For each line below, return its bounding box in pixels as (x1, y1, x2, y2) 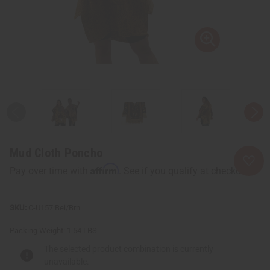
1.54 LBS (67, 225, 97, 235)
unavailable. (44, 256, 89, 266)
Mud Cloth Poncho (10, 145, 102, 160)
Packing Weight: (10, 225, 65, 235)
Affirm (90, 162, 119, 175)
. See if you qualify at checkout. (119, 165, 252, 177)
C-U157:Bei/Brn (28, 202, 80, 212)
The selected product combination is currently (44, 243, 213, 254)
